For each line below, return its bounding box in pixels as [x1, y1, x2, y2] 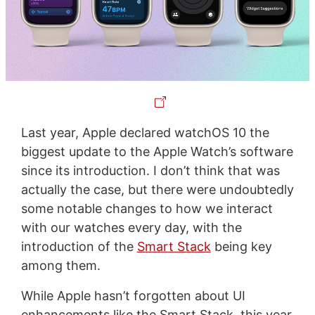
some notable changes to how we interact [20, 200, 273, 216]
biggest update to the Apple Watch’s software [20, 143, 293, 159]
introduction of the [20, 238, 137, 254]
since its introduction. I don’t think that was [20, 162, 280, 178]
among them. [20, 257, 101, 273]
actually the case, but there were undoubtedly [20, 181, 294, 197]
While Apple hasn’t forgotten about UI [20, 288, 245, 303]
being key [210, 238, 272, 254]
